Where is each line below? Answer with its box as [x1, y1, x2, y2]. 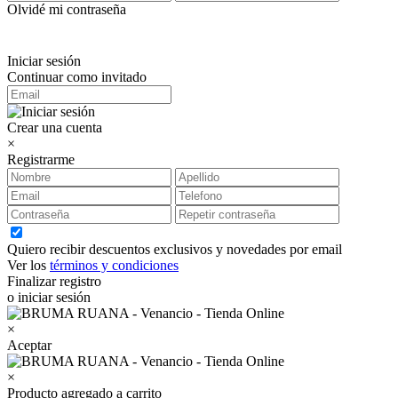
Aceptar [7, 337, 52, 353]
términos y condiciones [50, 257, 179, 273]
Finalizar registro [7, 273, 101, 289]
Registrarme [7, 151, 75, 167]
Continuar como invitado [7, 68, 147, 84]
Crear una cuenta [7, 119, 102, 135]
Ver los [7, 257, 50, 273]
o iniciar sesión [7, 289, 91, 305]
